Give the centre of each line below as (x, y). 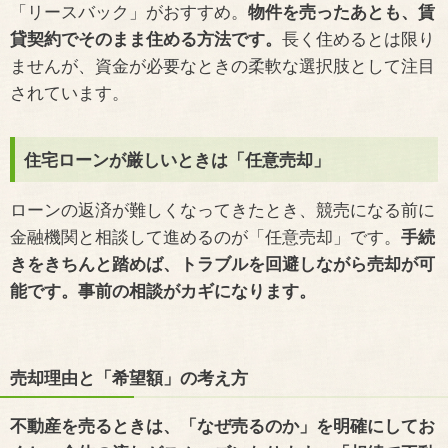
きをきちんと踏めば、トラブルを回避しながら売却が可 (222, 263)
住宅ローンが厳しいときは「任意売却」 (176, 160)
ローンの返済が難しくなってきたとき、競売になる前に (222, 209)
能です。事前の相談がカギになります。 (163, 290)
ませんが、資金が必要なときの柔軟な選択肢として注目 (222, 65)
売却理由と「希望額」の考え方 (129, 377)
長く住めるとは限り (358, 38)
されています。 (69, 92)
